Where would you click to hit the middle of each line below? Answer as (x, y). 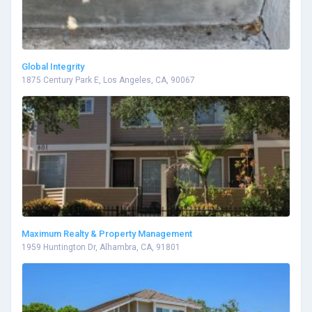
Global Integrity (53, 67)
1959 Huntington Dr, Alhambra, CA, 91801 (101, 248)
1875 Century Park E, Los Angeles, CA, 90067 (108, 80)
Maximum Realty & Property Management (107, 234)
